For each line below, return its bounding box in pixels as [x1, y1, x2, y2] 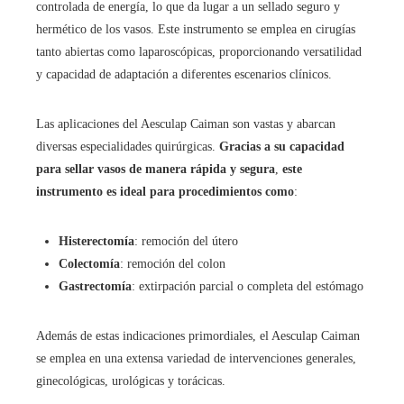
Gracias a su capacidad [219, 140, 344, 153]
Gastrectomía [59, 280, 132, 293]
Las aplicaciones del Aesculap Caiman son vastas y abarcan [36, 117, 335, 131]
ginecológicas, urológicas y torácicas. [36, 374, 225, 388]
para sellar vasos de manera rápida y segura [36, 162, 275, 176]
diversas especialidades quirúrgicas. [36, 140, 219, 153]
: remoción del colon [120, 257, 225, 271]
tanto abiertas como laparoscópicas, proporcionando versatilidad [36, 45, 362, 59]
